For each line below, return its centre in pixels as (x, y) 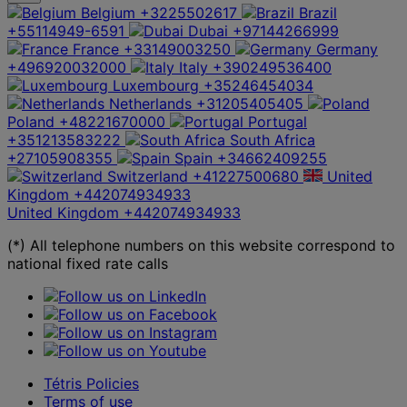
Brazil (318, 12)
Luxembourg (156, 85)
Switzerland (148, 176)
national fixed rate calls (88, 263)
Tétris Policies (91, 383)
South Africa (273, 139)
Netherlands (150, 103)
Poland (31, 121)
